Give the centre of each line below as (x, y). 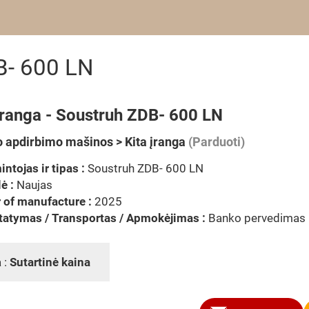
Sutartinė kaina (51, 262)
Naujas (33, 185)
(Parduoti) (215, 142)
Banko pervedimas (257, 218)
